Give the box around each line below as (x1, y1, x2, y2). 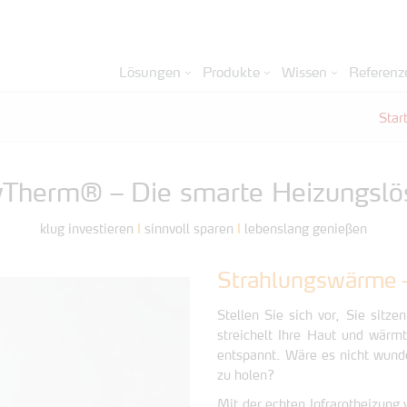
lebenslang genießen (241, 223, 367, 236)
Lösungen (119, 67, 181, 80)
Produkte (203, 67, 260, 80)
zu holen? (217, 370, 274, 382)
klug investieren (40, 223, 137, 236)
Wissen (282, 67, 327, 80)
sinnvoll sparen (141, 223, 237, 236)
